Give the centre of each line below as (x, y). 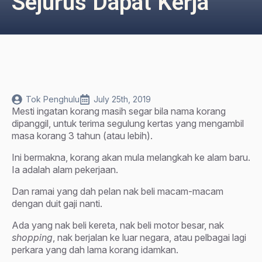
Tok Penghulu (53, 99)
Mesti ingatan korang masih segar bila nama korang (119, 111)
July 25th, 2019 (122, 99)
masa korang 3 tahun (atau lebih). (82, 136)
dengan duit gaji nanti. (57, 204)
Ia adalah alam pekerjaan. (65, 170)
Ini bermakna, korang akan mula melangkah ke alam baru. (131, 157)
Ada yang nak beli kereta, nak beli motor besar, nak (118, 225)
